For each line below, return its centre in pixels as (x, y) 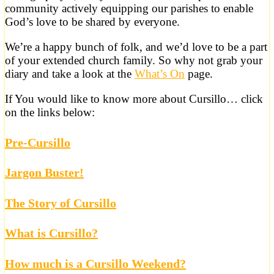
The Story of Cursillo (61, 203)
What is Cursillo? (51, 233)
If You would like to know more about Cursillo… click (134, 99)
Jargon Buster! (44, 173)
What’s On (160, 74)
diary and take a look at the (70, 74)
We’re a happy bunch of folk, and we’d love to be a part (136, 47)
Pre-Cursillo (38, 142)
